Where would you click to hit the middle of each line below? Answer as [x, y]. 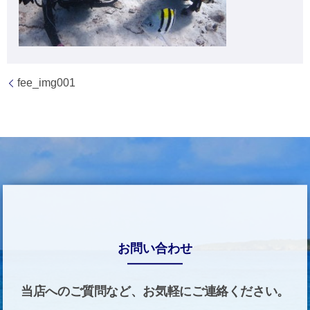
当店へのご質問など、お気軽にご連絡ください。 [155, 292]
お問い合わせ [155, 249]
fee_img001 [46, 83]
